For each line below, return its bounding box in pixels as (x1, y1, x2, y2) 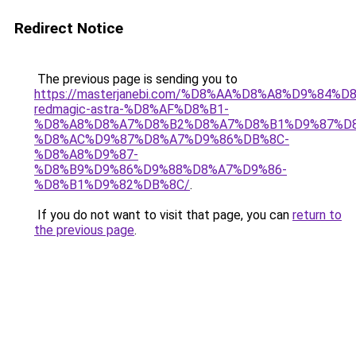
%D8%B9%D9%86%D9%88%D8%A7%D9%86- (34, 162, 287, 177)
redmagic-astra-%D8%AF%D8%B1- (34, 102, 229, 117)
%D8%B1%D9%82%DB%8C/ (34, 177, 190, 192)
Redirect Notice (14, 19, 123, 37)
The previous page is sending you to (34, 72, 238, 87)
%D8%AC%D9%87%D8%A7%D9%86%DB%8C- (34, 132, 289, 147)
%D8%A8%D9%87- (34, 147, 138, 162)
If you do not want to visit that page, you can (34, 207, 292, 222)
